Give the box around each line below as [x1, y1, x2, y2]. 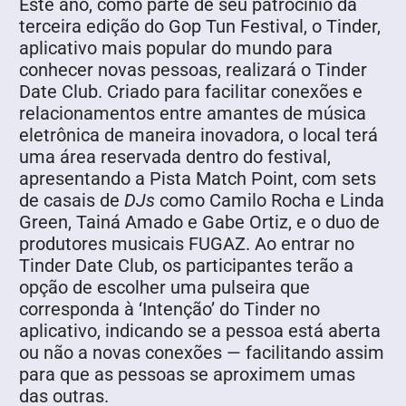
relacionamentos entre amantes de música [19, 101, 366, 124]
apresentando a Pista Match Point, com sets [19, 167, 376, 189]
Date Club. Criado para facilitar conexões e [19, 80, 362, 102]
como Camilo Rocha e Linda [159, 188, 384, 211]
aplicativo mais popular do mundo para [19, 36, 333, 59]
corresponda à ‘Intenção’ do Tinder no [19, 297, 320, 320]
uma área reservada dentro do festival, [19, 145, 331, 168]
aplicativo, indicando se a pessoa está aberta [19, 319, 381, 342]
